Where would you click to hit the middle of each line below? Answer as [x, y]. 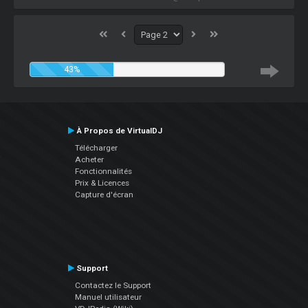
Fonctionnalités [103, 172]
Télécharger [96, 148]
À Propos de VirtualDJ [118, 131]
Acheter [89, 160]
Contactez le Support [113, 286]
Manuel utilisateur [108, 297]
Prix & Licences [102, 183]
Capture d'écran [104, 195]
